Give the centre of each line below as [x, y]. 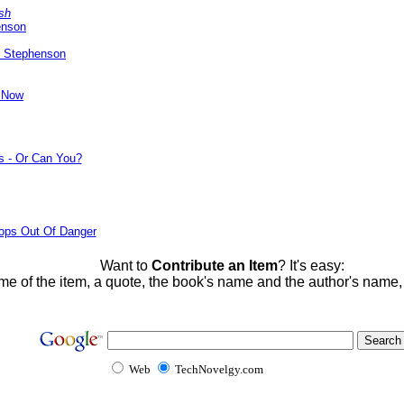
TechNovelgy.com [219, 369]
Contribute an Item [214, 266]
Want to [125, 266]
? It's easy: [311, 266]
